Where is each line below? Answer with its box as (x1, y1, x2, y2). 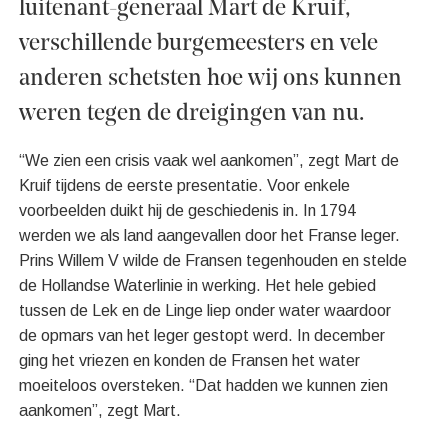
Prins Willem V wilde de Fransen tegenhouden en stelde (19, 252, 408, 270)
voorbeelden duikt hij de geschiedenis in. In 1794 (19, 202, 357, 220)
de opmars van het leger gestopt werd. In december (19, 327, 386, 345)
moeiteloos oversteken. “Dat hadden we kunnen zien (19, 377, 389, 395)
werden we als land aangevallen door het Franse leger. (19, 227, 401, 245)
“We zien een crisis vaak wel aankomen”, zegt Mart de (19, 152, 400, 170)
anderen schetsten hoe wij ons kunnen (19, 67, 403, 92)
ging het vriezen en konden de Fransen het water (19, 352, 361, 370)
